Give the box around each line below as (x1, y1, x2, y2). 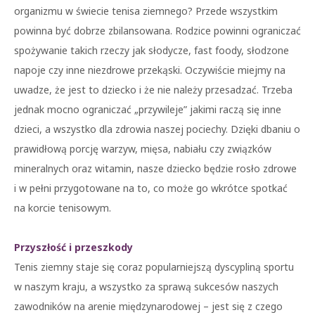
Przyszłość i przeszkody (14, 240, 133, 254)
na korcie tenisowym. (14, 201, 111, 214)
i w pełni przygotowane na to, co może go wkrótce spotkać (14, 181, 288, 195)
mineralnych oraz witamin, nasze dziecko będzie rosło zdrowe (14, 162, 297, 175)
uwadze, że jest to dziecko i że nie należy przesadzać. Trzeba (14, 83, 292, 96)
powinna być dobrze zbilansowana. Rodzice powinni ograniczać (14, 24, 301, 37)
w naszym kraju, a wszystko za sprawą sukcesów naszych (14, 280, 278, 293)
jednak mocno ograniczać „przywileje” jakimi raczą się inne (14, 103, 281, 116)
